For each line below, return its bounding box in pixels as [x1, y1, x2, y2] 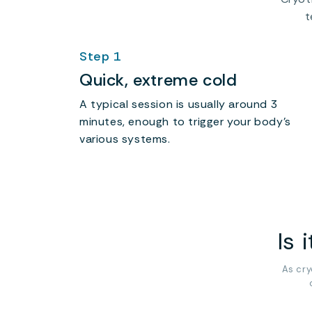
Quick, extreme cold [79, 68, 237, 91]
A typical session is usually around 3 [79, 96, 279, 111]
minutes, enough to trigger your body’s [79, 114, 291, 129]
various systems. [79, 131, 171, 146]
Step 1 [79, 47, 121, 65]
